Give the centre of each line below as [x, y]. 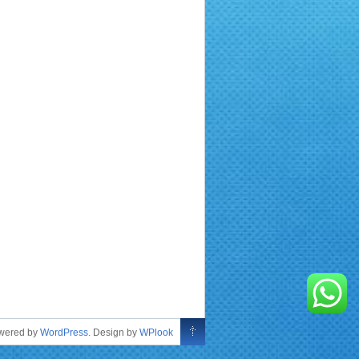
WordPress [64, 332]
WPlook [156, 332]
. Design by [114, 332]
